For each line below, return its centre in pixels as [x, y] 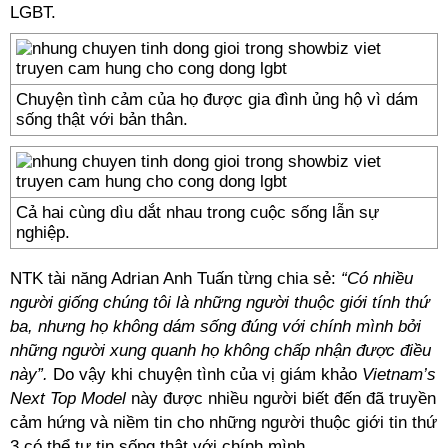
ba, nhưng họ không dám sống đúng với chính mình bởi [215, 326]
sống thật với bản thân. [102, 119]
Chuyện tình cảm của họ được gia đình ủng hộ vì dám [217, 99]
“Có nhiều [377, 278]
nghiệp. [43, 232]
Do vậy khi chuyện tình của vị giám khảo [205, 374]
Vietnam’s [399, 374]
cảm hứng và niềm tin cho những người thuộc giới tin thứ [223, 422]
